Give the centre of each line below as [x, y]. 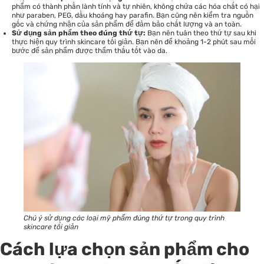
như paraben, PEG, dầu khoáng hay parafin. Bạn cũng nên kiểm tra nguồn [133, 16]
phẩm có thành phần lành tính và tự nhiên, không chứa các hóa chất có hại [136, 7]
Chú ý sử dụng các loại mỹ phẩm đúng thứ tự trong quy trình [124, 218]
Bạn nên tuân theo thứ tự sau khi [201, 33]
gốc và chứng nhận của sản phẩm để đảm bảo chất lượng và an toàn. [127, 24]
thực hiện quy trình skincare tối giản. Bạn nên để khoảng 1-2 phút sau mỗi [134, 42]
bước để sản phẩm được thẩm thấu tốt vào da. [90, 51]
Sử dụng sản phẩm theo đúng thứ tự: [79, 33]
